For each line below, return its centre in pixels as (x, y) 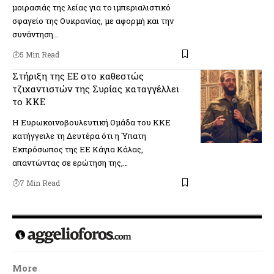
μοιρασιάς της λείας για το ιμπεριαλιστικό (91, 7)
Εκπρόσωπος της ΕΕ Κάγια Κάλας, (78, 149)
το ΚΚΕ (29, 101)
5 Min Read (39, 54)
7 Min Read (40, 183)
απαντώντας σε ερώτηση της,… (70, 162)
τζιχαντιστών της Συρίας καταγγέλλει (96, 88)
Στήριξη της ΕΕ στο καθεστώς (78, 76)
